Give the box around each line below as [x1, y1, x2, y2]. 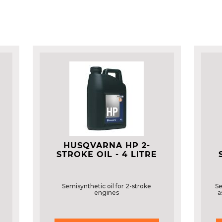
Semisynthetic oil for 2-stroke [62, 182, 152, 190]
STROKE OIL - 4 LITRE [56, 150, 157, 159]
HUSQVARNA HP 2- [63, 141, 150, 150]
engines [94, 189, 119, 196]
